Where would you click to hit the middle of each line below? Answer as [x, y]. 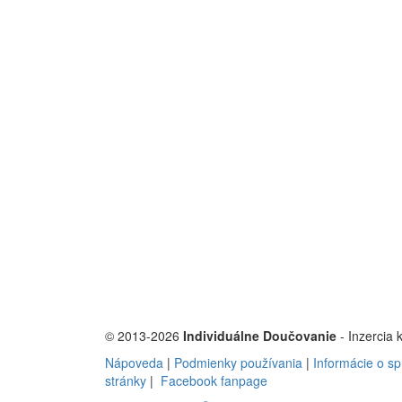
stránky [126, 380]
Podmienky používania [238, 363]
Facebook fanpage [214, 380]
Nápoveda [134, 363]
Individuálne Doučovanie [260, 336]
